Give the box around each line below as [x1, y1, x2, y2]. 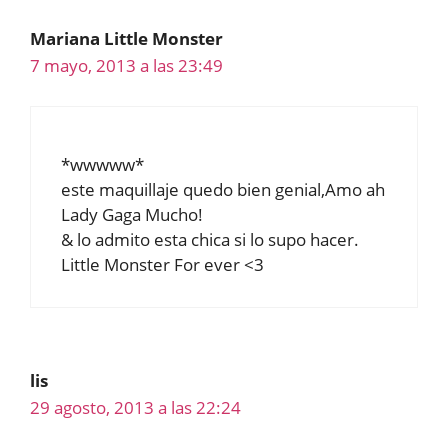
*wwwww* [61, 153, 144, 177]
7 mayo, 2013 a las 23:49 [30, 53, 223, 77]
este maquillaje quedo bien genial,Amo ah [61, 178, 385, 202]
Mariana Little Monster [30, 26, 223, 50]
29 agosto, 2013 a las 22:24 [30, 396, 241, 420]
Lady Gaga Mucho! [61, 203, 203, 227]
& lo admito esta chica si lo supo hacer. [61, 228, 359, 252]
